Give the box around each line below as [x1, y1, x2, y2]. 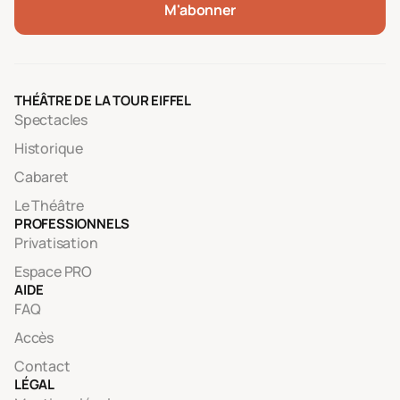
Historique [14, 138, 83, 158]
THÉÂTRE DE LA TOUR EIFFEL [14, 91, 191, 110]
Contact [14, 356, 71, 376]
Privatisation [14, 233, 98, 253]
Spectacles [14, 110, 87, 129]
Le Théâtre [14, 196, 84, 215]
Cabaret [14, 167, 69, 187]
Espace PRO [14, 262, 92, 281]
